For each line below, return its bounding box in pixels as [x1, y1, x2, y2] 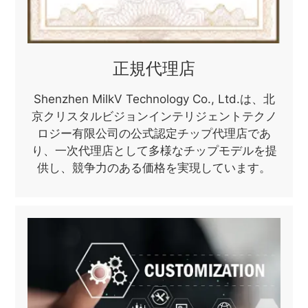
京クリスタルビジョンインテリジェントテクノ [31, 109, 277, 124]
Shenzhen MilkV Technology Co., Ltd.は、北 [33, 92, 275, 107]
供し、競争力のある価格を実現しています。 [37, 161, 271, 175]
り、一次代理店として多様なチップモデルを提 [31, 144, 277, 158]
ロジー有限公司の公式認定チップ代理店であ [37, 126, 271, 141]
